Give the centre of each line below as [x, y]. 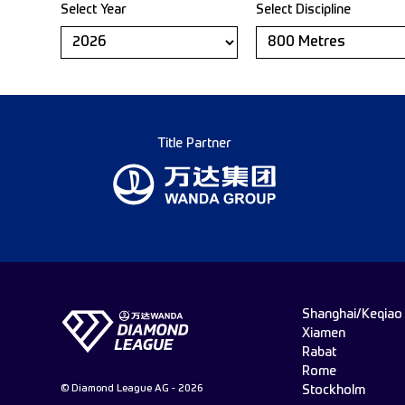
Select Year [94, 10]
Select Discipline [303, 10]
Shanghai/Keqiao [352, 315]
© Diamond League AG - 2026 [132, 389]
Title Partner [194, 144]
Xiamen [323, 334]
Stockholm [333, 391]
